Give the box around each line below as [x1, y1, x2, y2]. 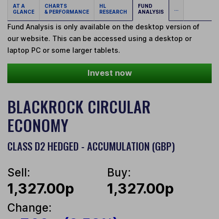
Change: [7, 201, 52, 215]
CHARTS [44, 3, 69, 9]
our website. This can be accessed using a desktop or [7, 34, 192, 43]
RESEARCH [99, 9, 127, 15]
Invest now [87, 68, 132, 78]
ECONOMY [7, 113, 68, 137]
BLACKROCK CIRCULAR [7, 95, 151, 118]
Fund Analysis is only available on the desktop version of [7, 22, 199, 31]
